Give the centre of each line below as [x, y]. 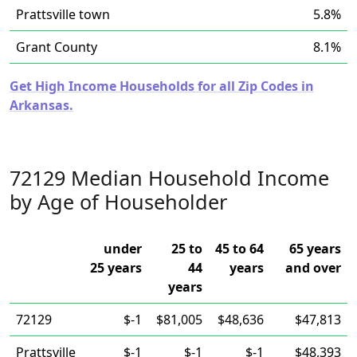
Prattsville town [63, 14]
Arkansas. [41, 105]
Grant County [57, 47]
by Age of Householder [118, 202]
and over [313, 268]
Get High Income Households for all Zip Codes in [162, 86]
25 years [116, 268]
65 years [315, 249]
